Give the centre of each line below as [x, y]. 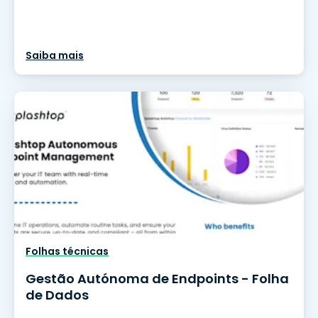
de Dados [57, 295]
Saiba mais [55, 55]
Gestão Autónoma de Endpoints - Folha [157, 279]
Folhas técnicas [67, 251]
